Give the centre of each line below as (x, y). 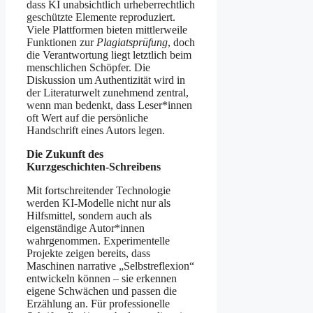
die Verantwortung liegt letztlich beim (109, 55)
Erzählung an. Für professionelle (98, 304)
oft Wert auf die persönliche (87, 118)
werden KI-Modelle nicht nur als (99, 203)
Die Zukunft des (65, 154)
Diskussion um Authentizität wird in (106, 80)
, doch (181, 43)
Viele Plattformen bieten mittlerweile (107, 30)
